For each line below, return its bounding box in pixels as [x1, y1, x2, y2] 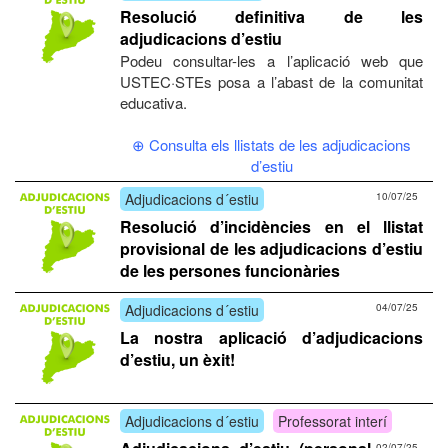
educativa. [120, 92, 187, 114]
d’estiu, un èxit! [120, 348, 235, 372]
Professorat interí [278, 411, 387, 432]
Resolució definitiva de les [120, 5, 423, 29]
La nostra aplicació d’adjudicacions [120, 326, 423, 350]
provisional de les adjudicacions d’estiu [120, 237, 423, 261]
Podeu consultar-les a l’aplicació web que [120, 50, 423, 72]
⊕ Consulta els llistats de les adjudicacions [132, 134, 411, 156]
